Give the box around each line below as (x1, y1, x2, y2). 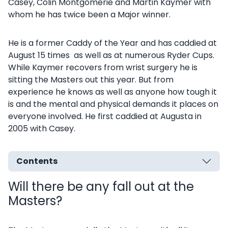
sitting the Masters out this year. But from (8, 74, 174, 85)
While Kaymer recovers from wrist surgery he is (8, 62, 197, 73)
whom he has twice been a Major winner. (8, 9, 170, 20)
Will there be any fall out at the (8, 178, 194, 195)
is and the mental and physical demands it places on (8, 98, 218, 110)
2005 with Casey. (8, 123, 75, 134)
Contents (16, 155, 58, 167)
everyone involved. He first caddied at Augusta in (8, 110, 202, 122)
